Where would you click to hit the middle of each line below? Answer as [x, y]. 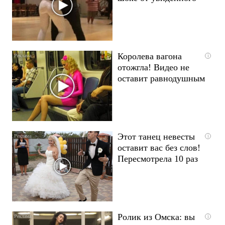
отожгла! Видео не [153, 67]
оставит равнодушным [161, 78]
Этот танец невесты [156, 136]
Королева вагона [150, 56]
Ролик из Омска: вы [156, 217]
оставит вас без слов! [159, 147]
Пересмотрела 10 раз [158, 158]
